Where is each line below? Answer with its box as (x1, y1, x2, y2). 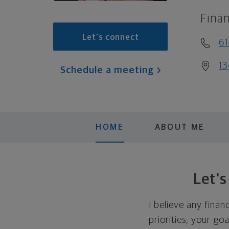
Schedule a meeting (60, 65, 154, 75)
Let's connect (82, 33, 139, 41)
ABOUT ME (154, 123, 205, 131)
